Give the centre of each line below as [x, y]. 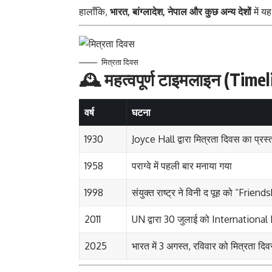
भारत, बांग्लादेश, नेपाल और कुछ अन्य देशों [181, 12]
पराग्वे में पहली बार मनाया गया [182, 165]
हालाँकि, [94, 12]
